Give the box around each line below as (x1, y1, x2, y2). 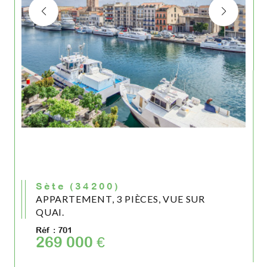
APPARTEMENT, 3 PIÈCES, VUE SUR (36, 193, 206, 204)
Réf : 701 (36, 225, 72, 235)
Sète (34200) (44, 181, 120, 191)
